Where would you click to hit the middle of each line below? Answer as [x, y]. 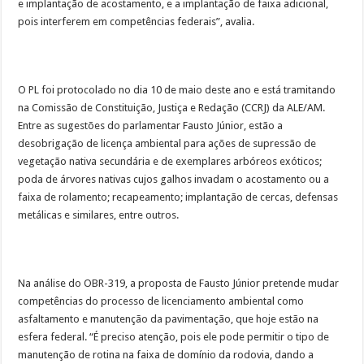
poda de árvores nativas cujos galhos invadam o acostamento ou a [174, 180]
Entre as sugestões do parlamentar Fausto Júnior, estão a [151, 126]
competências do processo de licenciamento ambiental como [161, 301]
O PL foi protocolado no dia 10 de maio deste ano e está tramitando [177, 90]
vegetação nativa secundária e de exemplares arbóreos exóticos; [170, 162]
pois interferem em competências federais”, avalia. [136, 22]
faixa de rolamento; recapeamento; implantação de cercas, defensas [178, 197]
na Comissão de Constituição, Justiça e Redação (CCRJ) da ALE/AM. [172, 108]
